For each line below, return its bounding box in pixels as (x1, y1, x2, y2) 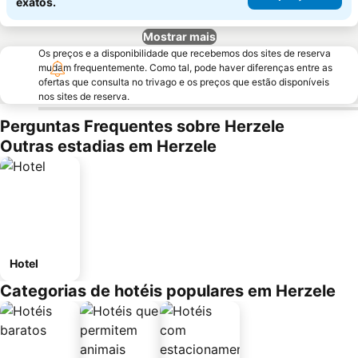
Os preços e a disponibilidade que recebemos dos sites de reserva (38, 47, 331, 59)
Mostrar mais (142, 30, 216, 43)
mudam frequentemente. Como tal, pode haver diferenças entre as (38, 62, 332, 74)
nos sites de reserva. (38, 90, 129, 102)
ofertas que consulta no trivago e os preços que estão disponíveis (38, 76, 329, 88)
